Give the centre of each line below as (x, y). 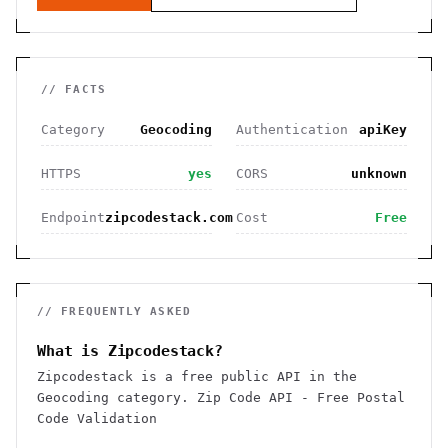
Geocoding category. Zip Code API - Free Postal (221, 397)
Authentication (292, 129)
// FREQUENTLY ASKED (114, 311)
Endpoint (73, 217)
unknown (379, 173)
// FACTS (73, 89)
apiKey (383, 129)
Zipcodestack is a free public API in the (197, 376)
